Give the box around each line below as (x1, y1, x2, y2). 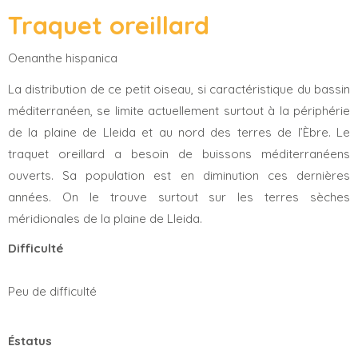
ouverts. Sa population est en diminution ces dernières (8, 167, 350, 183)
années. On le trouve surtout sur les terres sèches (8, 189, 350, 205)
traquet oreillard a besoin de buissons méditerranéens (8, 145, 350, 161)
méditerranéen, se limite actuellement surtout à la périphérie (8, 102, 350, 118)
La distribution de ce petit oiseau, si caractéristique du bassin (8, 81, 350, 97)
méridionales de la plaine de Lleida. (8, 210, 202, 226)
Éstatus (8, 332, 52, 348)
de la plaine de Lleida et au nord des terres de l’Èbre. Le (8, 124, 350, 140)
